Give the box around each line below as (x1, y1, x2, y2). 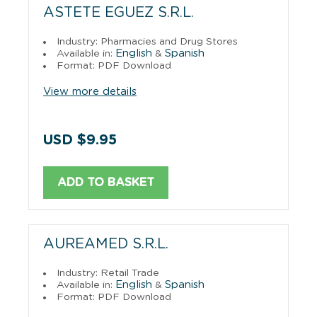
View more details (43, 86, 137, 97)
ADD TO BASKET (57, 176, 154, 188)
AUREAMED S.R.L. (43, 236, 168, 251)
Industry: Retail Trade (57, 267, 159, 278)
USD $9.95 (43, 132, 117, 147)
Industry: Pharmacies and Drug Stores (57, 36, 238, 47)
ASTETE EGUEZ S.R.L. (43, 5, 194, 20)
